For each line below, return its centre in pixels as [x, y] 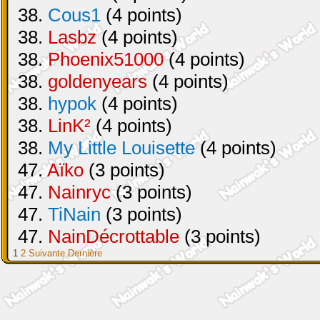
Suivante [47, 253]
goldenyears [97, 81]
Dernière [85, 253]
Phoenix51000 [106, 59]
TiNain [74, 214]
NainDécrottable [114, 236]
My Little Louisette [121, 148]
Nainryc [79, 192]
